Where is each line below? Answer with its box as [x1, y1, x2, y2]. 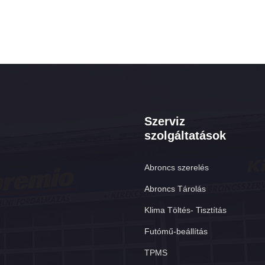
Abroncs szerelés [144, 163, 209, 173]
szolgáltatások [144, 129, 227, 143]
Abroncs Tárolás [144, 184, 206, 194]
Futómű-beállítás [144, 227, 208, 237]
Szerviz [144, 115, 186, 128]
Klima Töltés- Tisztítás [144, 205, 227, 215]
